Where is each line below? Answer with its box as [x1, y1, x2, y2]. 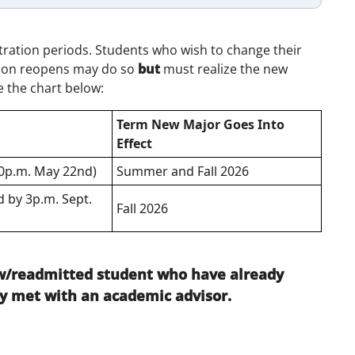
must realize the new [159, 60, 288, 78]
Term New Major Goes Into [116, 116, 285, 133]
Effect [116, 135, 153, 152]
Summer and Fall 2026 [116, 162, 250, 180]
